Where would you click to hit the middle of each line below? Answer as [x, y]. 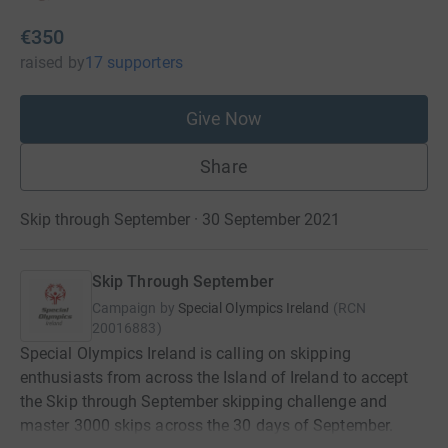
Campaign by [133, 307]
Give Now [224, 118]
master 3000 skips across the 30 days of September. [206, 425]
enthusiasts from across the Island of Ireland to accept [214, 377]
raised [42, 62]
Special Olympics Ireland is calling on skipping [185, 353]
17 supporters [133, 62]
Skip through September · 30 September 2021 [180, 219]
